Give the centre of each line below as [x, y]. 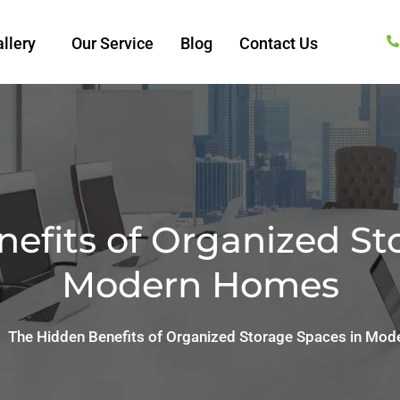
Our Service [113, 43]
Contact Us [279, 43]
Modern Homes [200, 285]
